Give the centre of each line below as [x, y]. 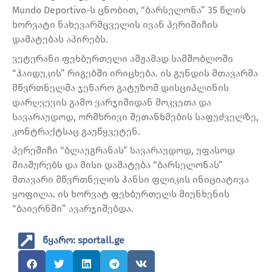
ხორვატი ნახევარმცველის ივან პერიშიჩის [115, 25]
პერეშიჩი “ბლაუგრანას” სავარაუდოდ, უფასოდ [124, 151]
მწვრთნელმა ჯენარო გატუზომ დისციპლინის [121, 87]
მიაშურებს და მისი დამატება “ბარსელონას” [117, 165]
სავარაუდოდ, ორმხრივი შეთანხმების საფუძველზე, [135, 117]
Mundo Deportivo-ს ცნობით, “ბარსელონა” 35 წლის [129, 10]
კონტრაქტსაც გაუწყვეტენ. [76, 131]
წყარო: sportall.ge [83, 240]
